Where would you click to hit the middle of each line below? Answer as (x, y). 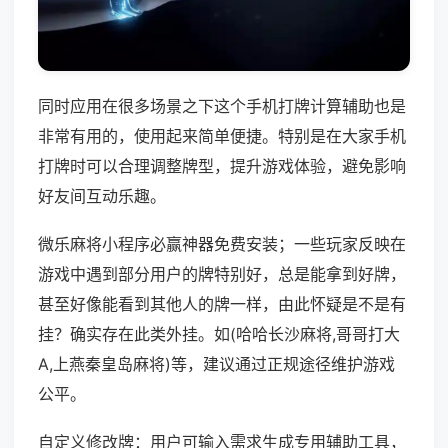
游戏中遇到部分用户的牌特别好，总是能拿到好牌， (222, 274)
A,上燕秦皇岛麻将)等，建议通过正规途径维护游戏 (216, 364)
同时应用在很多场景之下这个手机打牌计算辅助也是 (222, 106)
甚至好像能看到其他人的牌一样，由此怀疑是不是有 (222, 304)
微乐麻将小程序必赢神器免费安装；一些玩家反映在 (222, 244)
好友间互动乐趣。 (102, 196)
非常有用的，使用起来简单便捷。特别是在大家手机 (222, 136)
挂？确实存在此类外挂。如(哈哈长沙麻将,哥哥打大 (219, 334)
